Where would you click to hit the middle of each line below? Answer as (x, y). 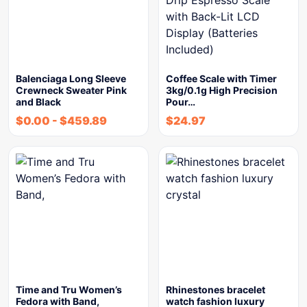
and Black (38, 101)
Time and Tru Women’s (69, 289)
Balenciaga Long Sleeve (71, 78)
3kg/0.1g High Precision (222, 90)
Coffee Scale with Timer (221, 78)
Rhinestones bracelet (216, 289)
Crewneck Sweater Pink (71, 90)
